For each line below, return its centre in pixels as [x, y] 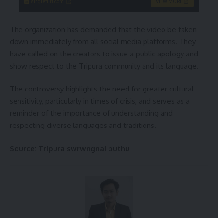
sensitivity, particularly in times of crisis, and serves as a [100, 101]
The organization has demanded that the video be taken [103, 29]
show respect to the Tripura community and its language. [104, 66]
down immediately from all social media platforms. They [103, 41]
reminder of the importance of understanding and [91, 113]
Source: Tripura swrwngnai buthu [70, 148]
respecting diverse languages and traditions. [83, 126]
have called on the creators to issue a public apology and [104, 54]
